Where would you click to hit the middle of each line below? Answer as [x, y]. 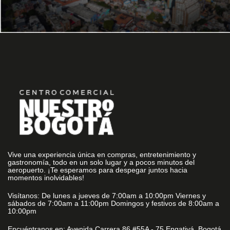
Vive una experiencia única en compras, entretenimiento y [102, 155]
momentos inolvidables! [46, 178]
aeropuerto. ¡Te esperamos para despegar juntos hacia [98, 170]
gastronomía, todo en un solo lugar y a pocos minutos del [101, 162]
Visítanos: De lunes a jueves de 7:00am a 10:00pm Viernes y [107, 196]
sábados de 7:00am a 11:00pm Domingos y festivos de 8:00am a [113, 204]
